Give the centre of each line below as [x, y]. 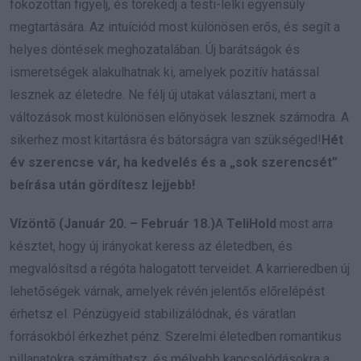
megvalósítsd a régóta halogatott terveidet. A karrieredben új [180, 269]
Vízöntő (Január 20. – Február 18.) [112, 224]
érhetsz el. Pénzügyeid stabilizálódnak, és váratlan [153, 314]
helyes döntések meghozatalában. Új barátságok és [155, 50]
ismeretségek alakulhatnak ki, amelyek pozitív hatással [164, 73]
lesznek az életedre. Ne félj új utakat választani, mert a [163, 95]
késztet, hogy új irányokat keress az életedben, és [151, 247]
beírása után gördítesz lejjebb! [102, 185]
